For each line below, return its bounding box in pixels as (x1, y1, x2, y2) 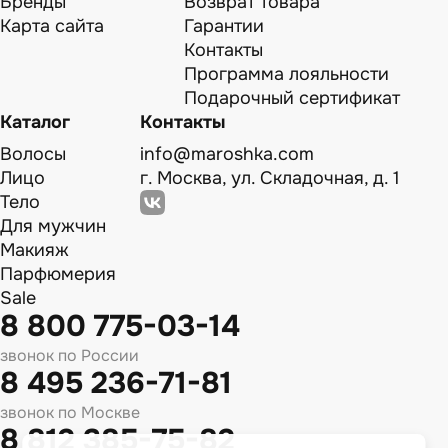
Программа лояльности (184, 63, 389, 85)
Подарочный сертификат (184, 87, 400, 109)
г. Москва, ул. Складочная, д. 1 (140, 167, 400, 189)
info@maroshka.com (140, 143, 314, 165)
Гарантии (184, 15, 264, 37)
